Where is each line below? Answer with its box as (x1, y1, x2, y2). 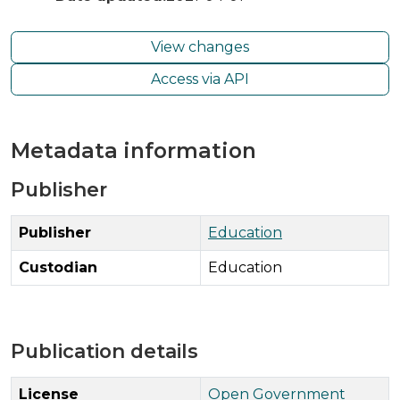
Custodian (19, 258, 97, 276)
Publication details (11, 338, 198, 362)
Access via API (151, 70, 249, 87)
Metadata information (11, 137, 256, 163)
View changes (151, 37, 249, 55)
